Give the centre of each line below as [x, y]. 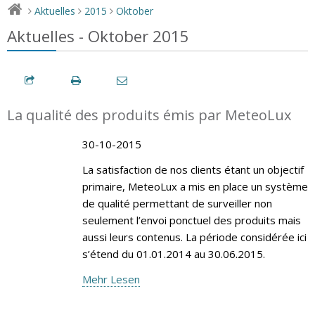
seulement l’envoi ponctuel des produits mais [191, 220]
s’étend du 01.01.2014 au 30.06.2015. [173, 253]
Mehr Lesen [111, 279]
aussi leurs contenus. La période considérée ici [194, 237]
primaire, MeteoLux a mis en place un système [195, 186]
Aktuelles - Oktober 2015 [98, 36]
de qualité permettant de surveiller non [177, 203]
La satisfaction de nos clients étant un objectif [193, 169]
